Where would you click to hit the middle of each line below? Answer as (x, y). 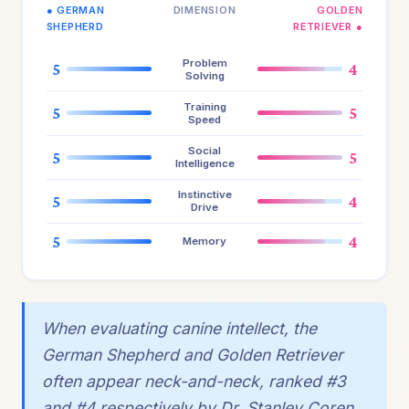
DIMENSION (204, 10)
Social (204, 151)
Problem (204, 63)
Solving (204, 75)
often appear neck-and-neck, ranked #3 (194, 381)
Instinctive (204, 195)
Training (204, 106)
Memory (204, 241)
